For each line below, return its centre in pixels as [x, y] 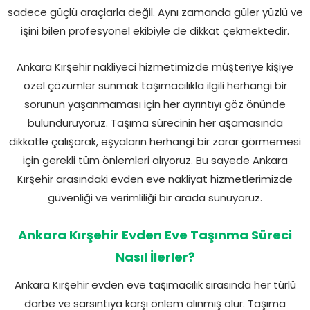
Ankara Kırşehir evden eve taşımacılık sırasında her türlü [155, 284]
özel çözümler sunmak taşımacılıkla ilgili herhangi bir [155, 85]
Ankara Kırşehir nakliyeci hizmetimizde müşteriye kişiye [155, 66]
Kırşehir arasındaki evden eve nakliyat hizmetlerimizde [155, 179]
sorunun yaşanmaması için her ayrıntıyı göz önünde [155, 104]
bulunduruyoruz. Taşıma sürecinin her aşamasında [155, 122]
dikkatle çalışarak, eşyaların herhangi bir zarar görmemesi [155, 141]
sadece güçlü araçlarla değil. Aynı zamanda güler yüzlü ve [155, 12]
